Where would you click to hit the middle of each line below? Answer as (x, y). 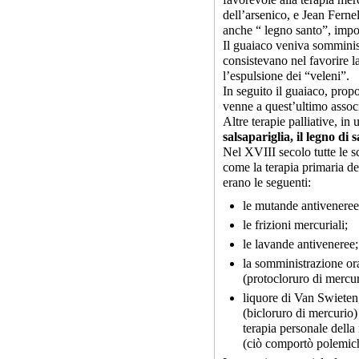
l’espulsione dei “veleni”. (286, 76)
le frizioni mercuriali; (295, 225)
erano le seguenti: (267, 182)
